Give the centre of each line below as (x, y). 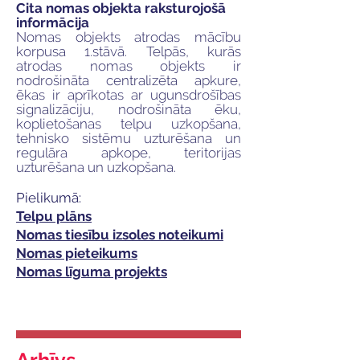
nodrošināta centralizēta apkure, (129, 80)
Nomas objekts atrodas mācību (129, 37)
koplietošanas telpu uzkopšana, (129, 124)
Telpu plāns (54, 216)
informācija (53, 22)
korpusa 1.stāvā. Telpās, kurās (129, 51)
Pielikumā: (49, 198)
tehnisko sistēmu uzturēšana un (129, 138)
